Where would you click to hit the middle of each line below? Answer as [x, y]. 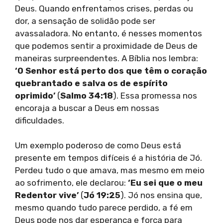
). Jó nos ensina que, [161, 195]
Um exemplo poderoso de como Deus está [98, 146]
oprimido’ [35, 95]
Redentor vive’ [47, 195]
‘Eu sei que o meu [165, 183]
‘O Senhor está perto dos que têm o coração [111, 70]
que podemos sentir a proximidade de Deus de [106, 46]
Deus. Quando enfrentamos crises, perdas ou [104, 8]
